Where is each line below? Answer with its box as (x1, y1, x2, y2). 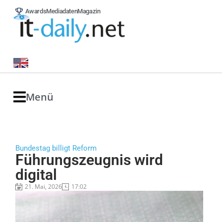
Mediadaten (46, 7, 78, 15)
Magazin (77, 7, 101, 15)
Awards (25, 7, 47, 15)
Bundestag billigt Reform (15, 144, 97, 153)
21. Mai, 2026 (24, 182, 62, 191)
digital (15, 166, 57, 183)
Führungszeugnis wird (15, 151, 163, 168)
